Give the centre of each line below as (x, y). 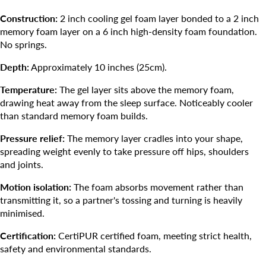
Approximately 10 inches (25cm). (98, 67)
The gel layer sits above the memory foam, (145, 90)
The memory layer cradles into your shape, (154, 138)
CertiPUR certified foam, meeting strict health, (154, 236)
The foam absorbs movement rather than (157, 187)
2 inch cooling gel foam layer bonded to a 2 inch (158, 18)
